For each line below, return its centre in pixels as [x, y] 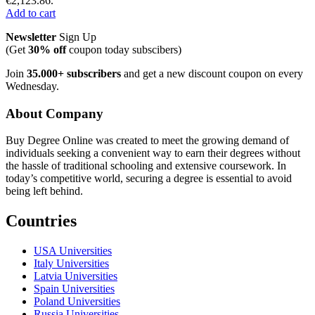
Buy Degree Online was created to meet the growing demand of [147, 141]
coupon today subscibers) [124, 49]
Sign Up [76, 37]
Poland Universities [77, 302]
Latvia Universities [76, 276]
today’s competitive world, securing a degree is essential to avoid [149, 179]
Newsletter [31, 37]
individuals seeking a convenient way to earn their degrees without [153, 153]
